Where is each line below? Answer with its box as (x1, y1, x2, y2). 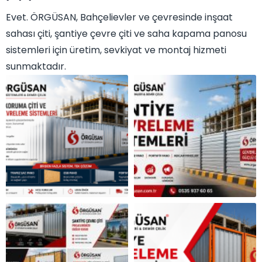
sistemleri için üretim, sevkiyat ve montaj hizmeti (6, 43, 226, 57)
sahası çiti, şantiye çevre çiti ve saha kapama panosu (6, 27, 247, 41)
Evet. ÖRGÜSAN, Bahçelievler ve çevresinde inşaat (6, 11, 233, 25)
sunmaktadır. (6, 60, 66, 74)
